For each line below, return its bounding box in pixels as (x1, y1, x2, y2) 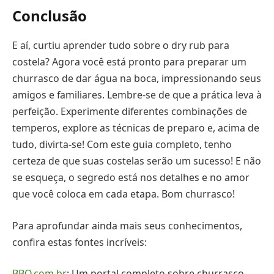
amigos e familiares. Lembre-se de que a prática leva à (12, 88, 262, 102)
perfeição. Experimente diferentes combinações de (12, 105, 247, 119)
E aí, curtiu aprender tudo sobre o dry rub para (12, 39, 229, 53)
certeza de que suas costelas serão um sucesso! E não (12, 154, 261, 168)
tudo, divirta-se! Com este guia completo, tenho (12, 138, 232, 152)
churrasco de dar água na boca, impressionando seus (12, 72, 261, 86)
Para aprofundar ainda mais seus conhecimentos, (12, 218, 242, 232)
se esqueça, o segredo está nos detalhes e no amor (12, 171, 250, 185)
